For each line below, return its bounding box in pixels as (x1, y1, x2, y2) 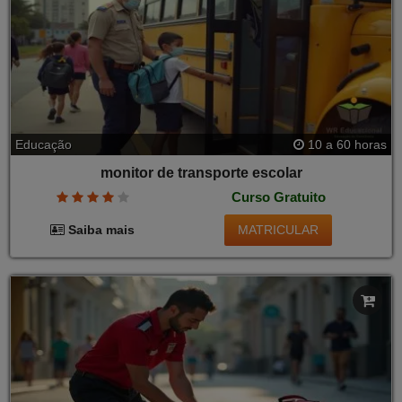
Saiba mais (65, 223, 135, 238)
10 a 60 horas (304, 136, 387, 152)
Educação (15, 136, 72, 152)
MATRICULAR (238, 222, 319, 237)
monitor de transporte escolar (100, 164, 302, 180)
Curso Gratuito (231, 189, 326, 205)
